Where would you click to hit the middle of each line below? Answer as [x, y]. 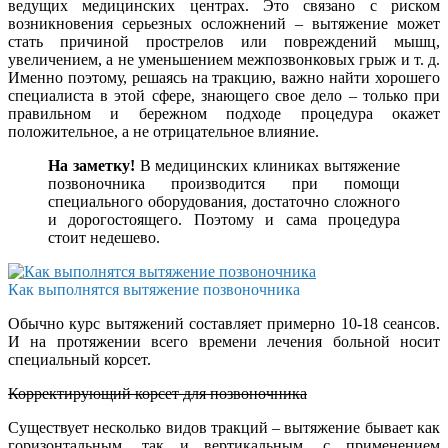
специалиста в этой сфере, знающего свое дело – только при [224, 95]
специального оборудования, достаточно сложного [224, 201]
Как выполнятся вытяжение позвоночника [154, 289]
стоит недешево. [104, 237]
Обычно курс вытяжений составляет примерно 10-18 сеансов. [224, 323]
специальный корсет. [79, 359]
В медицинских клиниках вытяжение [267, 165]
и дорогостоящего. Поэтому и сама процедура [224, 219]
